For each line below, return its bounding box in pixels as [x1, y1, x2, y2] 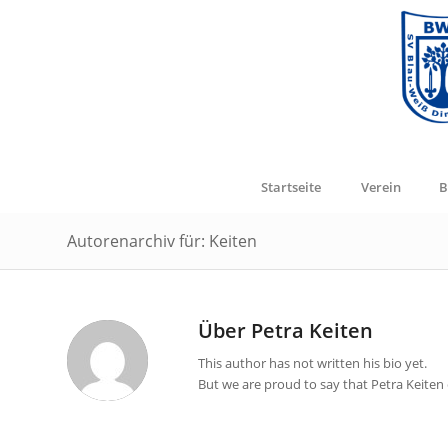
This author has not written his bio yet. [198, 354, 427, 373]
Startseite [260, 178, 321, 196]
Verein [360, 178, 401, 196]
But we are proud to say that [198, 375, 371, 394]
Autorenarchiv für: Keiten [67, 230, 257, 252]
